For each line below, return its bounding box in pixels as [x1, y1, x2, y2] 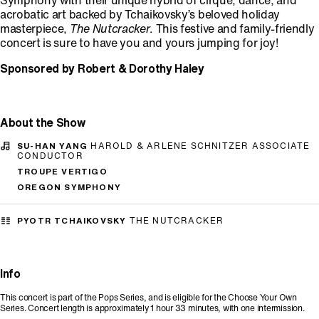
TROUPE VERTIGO [17, 167, 108, 176]
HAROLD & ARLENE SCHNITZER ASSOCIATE [90, 141, 310, 150]
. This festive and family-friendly [150, 23, 315, 34]
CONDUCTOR [17, 151, 83, 160]
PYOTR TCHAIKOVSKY [17, 216, 127, 225]
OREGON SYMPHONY [17, 182, 121, 192]
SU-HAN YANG [17, 141, 91, 150]
